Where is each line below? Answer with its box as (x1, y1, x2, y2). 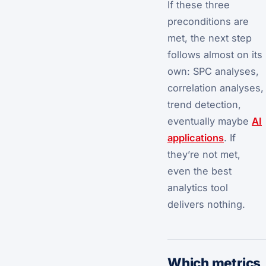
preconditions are (167, 15, 249, 27)
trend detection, (167, 98, 241, 110)
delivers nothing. (167, 198, 245, 210)
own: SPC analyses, (167, 65, 259, 77)
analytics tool (167, 181, 228, 194)
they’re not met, (167, 148, 240, 160)
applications (167, 131, 224, 144)
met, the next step (167, 31, 252, 44)
